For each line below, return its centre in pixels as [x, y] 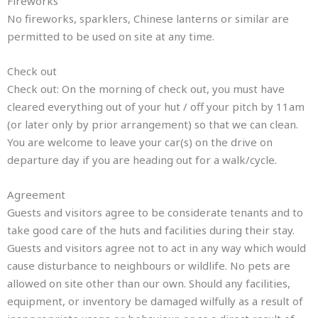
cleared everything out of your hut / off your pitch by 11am [156, 106]
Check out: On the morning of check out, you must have [146, 89]
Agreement [36, 194]
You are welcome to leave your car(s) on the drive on [140, 142]
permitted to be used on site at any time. [111, 36]
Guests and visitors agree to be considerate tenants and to [155, 212]
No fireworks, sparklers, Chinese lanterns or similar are [148, 18]
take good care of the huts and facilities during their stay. [151, 230]
